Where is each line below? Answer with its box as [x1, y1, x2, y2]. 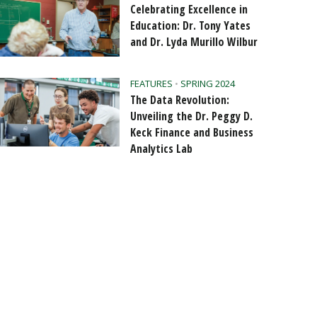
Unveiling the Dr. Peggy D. [129, 108, 253, 124]
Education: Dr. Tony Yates [129, 17, 250, 33]
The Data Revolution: [129, 91, 229, 108]
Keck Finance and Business [129, 124, 253, 140]
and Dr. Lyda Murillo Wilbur [129, 33, 258, 50]
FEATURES [129, 76, 173, 90]
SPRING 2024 [180, 76, 235, 90]
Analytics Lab [129, 140, 192, 156]
